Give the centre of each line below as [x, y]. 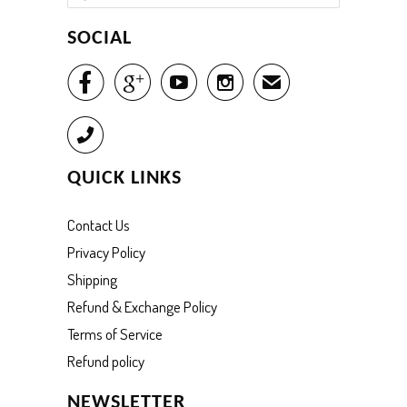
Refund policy [106, 361]
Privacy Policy [106, 252]
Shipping [92, 279]
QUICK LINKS [124, 178]
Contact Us [99, 224]
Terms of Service [115, 333]
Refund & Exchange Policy [142, 306]
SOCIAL [99, 38]
